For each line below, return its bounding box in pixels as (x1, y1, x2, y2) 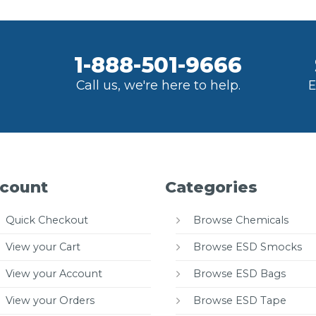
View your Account (5, 267, 102, 280)
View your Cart (5, 240, 80, 253)
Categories (164, 177, 257, 197)
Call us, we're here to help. (75, 77, 241, 92)
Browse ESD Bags (193, 267, 286, 280)
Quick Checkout (5, 213, 88, 226)
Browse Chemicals (193, 213, 288, 226)
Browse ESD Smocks (193, 240, 302, 253)
